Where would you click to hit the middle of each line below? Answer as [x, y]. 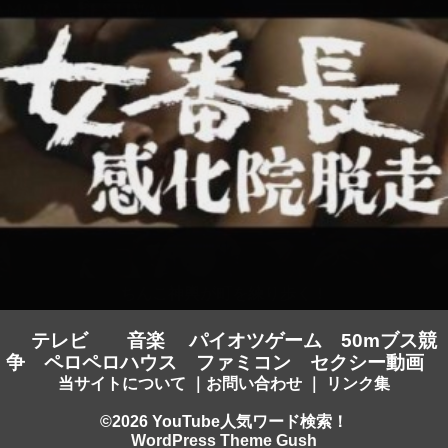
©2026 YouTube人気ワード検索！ [224, 421]
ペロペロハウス [110, 362]
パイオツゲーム [255, 340]
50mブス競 [388, 340]
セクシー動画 [366, 362]
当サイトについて [122, 383]
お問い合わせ [254, 383]
